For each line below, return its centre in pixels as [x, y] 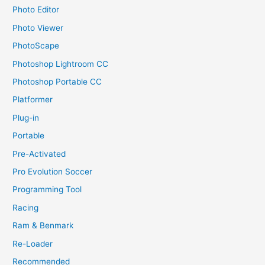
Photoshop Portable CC [57, 82]
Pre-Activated [39, 153]
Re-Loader [33, 243]
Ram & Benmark [43, 226]
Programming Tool [47, 190]
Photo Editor [36, 10]
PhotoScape [36, 46]
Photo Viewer [38, 28]
